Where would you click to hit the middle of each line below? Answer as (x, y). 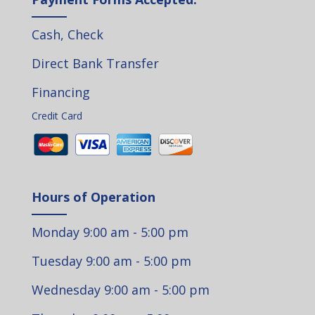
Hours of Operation (93, 197)
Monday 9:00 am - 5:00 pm (110, 232)
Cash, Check (67, 34)
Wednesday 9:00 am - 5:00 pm (120, 290)
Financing (60, 92)
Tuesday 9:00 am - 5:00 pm (111, 261)
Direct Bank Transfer (95, 63)
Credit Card (57, 116)
